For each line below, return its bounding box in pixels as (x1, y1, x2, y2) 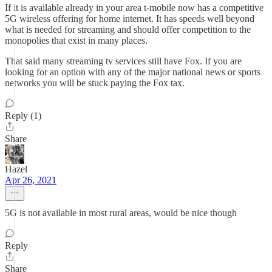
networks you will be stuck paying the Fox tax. (5, 78, 185, 88)
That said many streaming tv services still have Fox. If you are (5, 56, 242, 66)
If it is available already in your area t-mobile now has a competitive (5, 2, 263, 13)
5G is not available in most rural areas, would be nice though (5, 208, 237, 218)
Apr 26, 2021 (5, 175, 56, 185)
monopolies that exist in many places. (5, 35, 148, 46)
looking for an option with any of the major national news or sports (5, 67, 260, 77)
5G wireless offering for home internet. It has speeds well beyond (5, 13, 254, 24)
